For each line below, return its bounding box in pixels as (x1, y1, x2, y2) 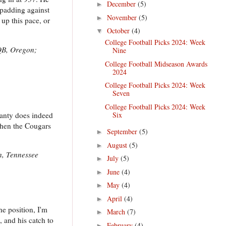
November (106, 12, 139, 22)
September (106, 127, 139, 137)
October (106, 26, 132, 36)
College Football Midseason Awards (104, 59, 207, 69)
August (106, 140, 129, 150)
